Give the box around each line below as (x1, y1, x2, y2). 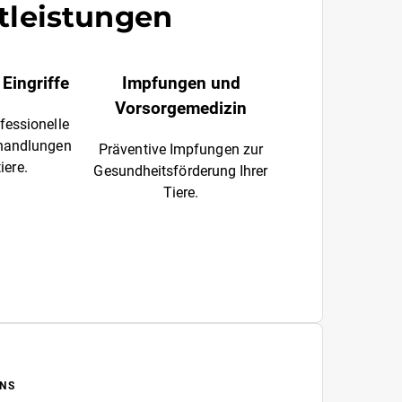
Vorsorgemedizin (115, 99, 248, 118)
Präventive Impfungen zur (99, 141, 263, 158)
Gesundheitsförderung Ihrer (93, 162, 268, 179)
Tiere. (162, 184, 199, 201)
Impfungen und (121, 74, 240, 93)
